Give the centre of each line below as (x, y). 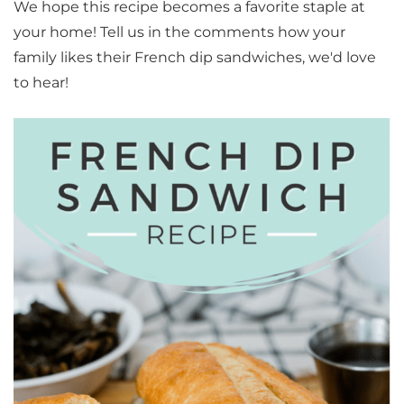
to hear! (41, 82)
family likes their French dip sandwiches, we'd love (195, 57)
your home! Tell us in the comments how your (179, 32)
